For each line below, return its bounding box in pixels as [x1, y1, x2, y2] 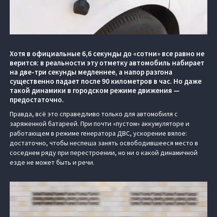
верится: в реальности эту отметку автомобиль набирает [10, 58, 204, 68]
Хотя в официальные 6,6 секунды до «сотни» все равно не [10, 49, 204, 59]
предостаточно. [10, 95, 64, 105]
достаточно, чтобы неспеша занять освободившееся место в [10, 139, 198, 148]
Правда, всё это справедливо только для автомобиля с [10, 109, 178, 119]
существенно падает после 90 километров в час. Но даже [10, 77, 201, 86]
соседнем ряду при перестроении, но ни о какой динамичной [10, 148, 198, 157]
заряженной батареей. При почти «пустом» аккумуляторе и [10, 119, 189, 128]
